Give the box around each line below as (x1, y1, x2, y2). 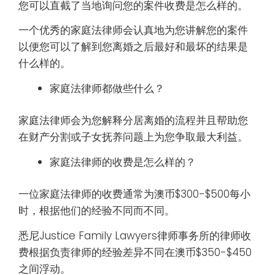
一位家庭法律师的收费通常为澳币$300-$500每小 (18, 187, 250, 202)
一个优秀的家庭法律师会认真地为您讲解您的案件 (18, 23, 248, 38)
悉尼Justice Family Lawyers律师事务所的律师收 (18, 228, 251, 243)
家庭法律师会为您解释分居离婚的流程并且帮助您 (18, 113, 248, 128)
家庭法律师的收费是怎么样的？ (50, 154, 196, 169)
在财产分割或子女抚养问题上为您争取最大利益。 (18, 130, 248, 145)
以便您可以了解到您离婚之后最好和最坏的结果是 (18, 39, 248, 55)
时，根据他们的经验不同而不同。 (18, 203, 175, 219)
